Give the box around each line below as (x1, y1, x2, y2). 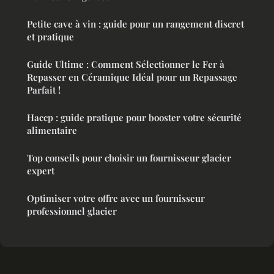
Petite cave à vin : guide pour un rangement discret (27, 18, 244, 31)
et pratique (27, 31, 74, 43)
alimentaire (27, 124, 77, 137)
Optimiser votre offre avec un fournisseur (27, 192, 205, 205)
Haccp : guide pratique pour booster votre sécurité (27, 111, 242, 124)
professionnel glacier (27, 205, 117, 218)
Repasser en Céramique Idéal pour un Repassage (27, 71, 237, 84)
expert (27, 165, 54, 177)
